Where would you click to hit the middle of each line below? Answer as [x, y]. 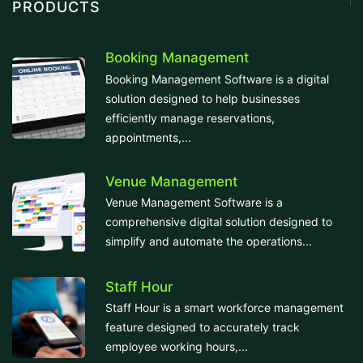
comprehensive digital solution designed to [219, 222]
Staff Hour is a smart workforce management [224, 308]
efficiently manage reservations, [190, 117]
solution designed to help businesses [203, 98]
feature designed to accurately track [203, 327]
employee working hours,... [177, 347]
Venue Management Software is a [194, 203]
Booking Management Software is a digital [217, 79]
